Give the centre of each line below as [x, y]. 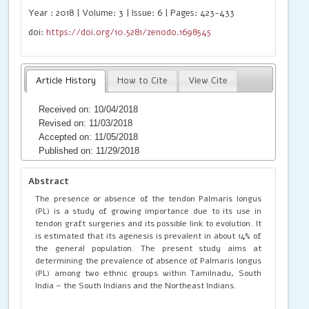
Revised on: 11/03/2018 [86, 123]
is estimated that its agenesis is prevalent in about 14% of [148, 236]
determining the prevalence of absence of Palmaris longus [148, 260]
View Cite [208, 81]
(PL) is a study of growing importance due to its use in [148, 211]
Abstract [49, 181]
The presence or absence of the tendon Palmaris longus [148, 198]
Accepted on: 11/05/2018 [89, 137]
